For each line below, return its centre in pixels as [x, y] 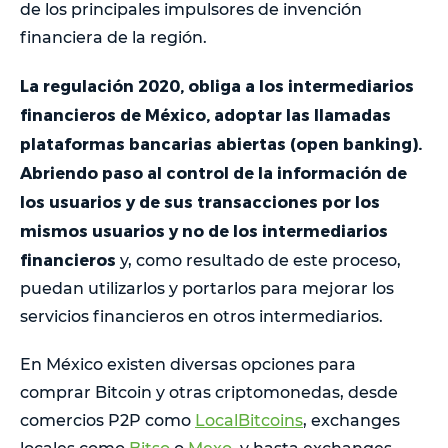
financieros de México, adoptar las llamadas [205, 115]
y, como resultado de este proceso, [258, 261]
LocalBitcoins [249, 421]
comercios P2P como [107, 421]
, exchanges [351, 421]
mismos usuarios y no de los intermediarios [204, 231]
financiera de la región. [113, 38]
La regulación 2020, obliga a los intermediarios [217, 86]
